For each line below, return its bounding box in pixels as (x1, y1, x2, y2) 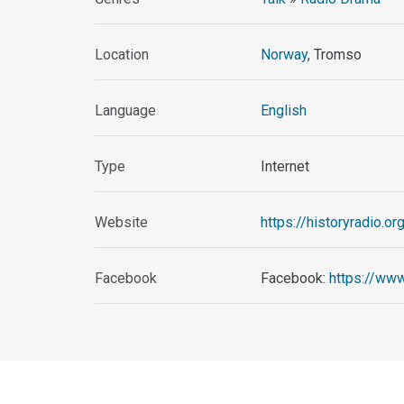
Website (95, 214, 149, 232)
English (261, 102, 308, 120)
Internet (261, 158, 310, 176)
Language (95, 102, 157, 120)
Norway (261, 46, 308, 64)
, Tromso (308, 46, 363, 64)
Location (95, 46, 150, 64)
